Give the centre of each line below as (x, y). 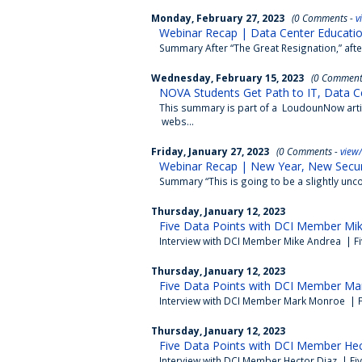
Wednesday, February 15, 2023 (227, 78)
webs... (177, 121)
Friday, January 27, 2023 (210, 151)
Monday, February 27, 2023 (218, 18)
